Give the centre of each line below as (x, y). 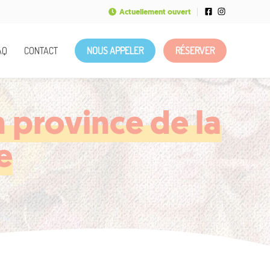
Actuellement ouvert (155, 12)
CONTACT (41, 51)
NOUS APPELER (115, 51)
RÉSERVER (195, 51)
